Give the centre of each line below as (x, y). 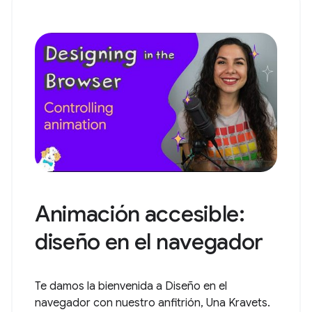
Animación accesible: (140, 213)
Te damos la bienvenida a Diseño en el (131, 286)
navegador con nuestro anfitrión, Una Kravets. (153, 303)
